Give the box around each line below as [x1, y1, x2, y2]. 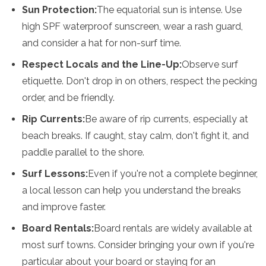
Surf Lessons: [22, 168, 88, 179]
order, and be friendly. [22, 92, 115, 103]
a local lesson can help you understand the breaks [22, 185, 241, 196]
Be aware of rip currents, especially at [85, 113, 248, 125]
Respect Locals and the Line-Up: [22, 59, 182, 70]
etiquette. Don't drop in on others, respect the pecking [22, 75, 257, 87]
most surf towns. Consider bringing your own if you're [22, 239, 254, 251]
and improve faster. [22, 201, 106, 213]
